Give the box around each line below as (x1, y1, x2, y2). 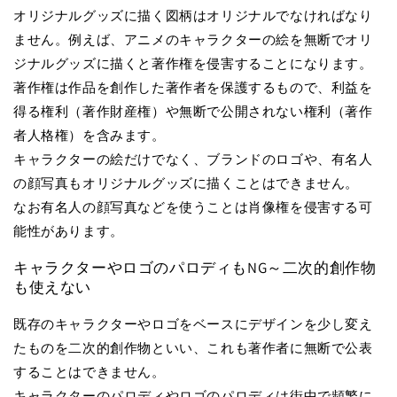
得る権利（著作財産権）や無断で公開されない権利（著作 (13, 102, 373, 120)
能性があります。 (13, 222, 124, 239)
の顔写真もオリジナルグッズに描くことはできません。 (13, 174, 359, 191)
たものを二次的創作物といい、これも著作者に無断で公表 (13, 339, 373, 356)
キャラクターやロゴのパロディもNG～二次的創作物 (13, 257, 377, 277)
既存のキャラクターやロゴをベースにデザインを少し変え (13, 315, 373, 332)
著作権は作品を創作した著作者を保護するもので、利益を (13, 78, 373, 96)
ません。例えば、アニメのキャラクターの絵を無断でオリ (13, 30, 373, 48)
